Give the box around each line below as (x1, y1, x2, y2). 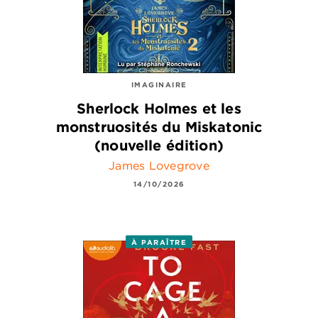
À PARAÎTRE (131, 236, 187, 247)
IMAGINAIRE (131, 79, 187, 90)
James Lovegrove (108, 158, 210, 172)
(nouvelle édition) (94, 136, 224, 154)
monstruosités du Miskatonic (55, 117, 263, 136)
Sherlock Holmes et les (77, 99, 241, 117)
